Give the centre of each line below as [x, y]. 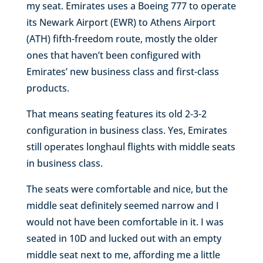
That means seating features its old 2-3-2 [116, 114]
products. [48, 88]
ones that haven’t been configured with [113, 55]
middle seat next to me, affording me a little [123, 254]
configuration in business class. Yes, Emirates [127, 130]
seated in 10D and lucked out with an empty [124, 238]
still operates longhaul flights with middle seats [131, 146]
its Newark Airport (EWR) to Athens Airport [121, 22]
